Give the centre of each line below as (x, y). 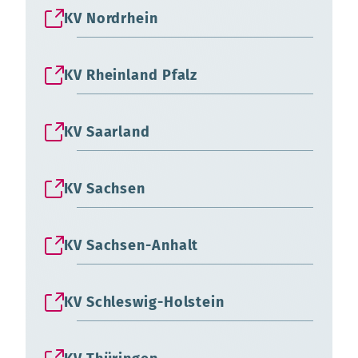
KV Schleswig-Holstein (144, 302)
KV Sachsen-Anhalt (131, 245)
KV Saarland (107, 131)
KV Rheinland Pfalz (131, 75)
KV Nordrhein (111, 18)
